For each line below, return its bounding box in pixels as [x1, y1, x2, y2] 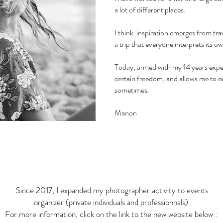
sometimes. [114, 84, 149, 96]
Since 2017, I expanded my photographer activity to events [15, 184, 208, 196]
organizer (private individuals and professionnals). [33, 196, 190, 208]
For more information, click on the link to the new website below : [4, 208, 219, 220]
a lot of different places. [114, 4, 186, 15]
